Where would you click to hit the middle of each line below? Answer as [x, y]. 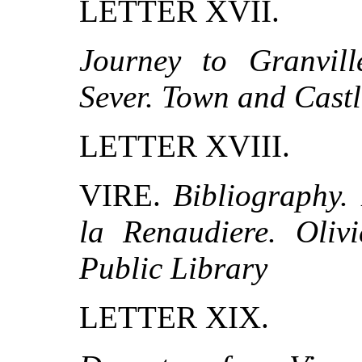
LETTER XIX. [174, 318]
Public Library [173, 268]
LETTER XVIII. [185, 146]
